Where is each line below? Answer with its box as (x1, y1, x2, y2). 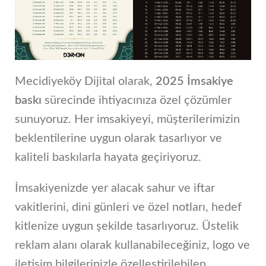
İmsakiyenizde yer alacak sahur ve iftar (15, 182, 215, 195)
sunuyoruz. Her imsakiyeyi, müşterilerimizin (15, 113, 240, 126)
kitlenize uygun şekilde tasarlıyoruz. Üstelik (15, 220, 239, 233)
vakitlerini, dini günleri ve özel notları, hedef (15, 201, 242, 214)
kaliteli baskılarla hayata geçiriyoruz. (15, 151, 201, 164)
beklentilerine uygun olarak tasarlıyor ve (15, 132, 222, 145)
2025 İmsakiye (156, 75, 233, 88)
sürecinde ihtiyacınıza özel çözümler (42, 94, 232, 107)
